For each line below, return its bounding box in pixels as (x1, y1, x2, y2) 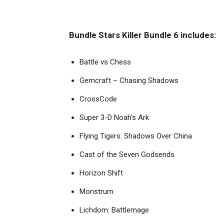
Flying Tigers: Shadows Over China (79, 131, 192, 141)
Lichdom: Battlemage (79, 205, 149, 215)
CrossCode (79, 94, 117, 104)
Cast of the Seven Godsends (79, 150, 174, 159)
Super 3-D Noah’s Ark (79, 113, 149, 122)
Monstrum (79, 187, 113, 196)
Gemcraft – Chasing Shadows (79, 76, 178, 85)
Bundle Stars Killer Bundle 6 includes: (69, 30, 216, 40)
